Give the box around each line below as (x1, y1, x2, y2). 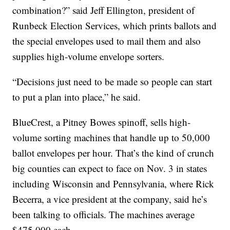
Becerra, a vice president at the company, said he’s (12, 193, 207, 206)
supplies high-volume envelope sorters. (12, 50, 165, 63)
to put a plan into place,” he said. (12, 90, 141, 104)
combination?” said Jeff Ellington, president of (12, 4, 195, 17)
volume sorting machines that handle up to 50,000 (12, 131, 210, 144)
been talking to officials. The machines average (12, 208, 195, 221)
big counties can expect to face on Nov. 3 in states (12, 162, 207, 175)
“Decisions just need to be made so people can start (12, 75, 213, 88)
